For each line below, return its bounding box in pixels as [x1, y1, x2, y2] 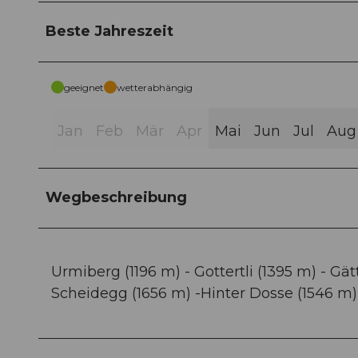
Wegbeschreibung [46, 189, 187, 207]
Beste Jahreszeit [46, 22, 173, 41]
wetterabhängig [117, 82, 193, 94]
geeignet [64, 82, 104, 94]
